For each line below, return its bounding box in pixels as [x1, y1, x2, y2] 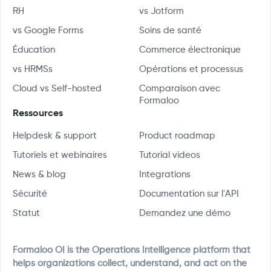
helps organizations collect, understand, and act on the [13, 259, 247, 269]
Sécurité [13, 189, 47, 199]
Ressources [13, 109, 63, 119]
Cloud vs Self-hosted [13, 84, 102, 94]
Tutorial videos [139, 151, 200, 160]
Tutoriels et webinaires [13, 151, 107, 160]
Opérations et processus [139, 65, 243, 74]
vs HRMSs [13, 65, 53, 74]
